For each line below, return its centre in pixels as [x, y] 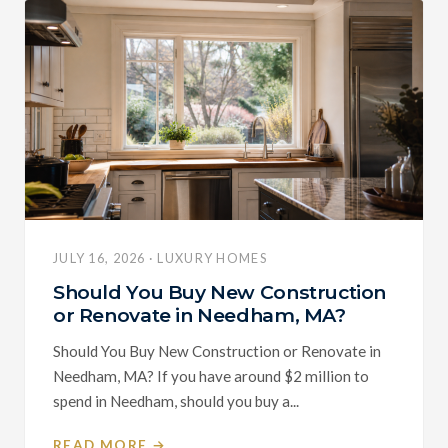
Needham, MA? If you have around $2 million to [211, 375]
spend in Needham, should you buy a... [176, 400]
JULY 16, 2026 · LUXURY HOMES [160, 257]
